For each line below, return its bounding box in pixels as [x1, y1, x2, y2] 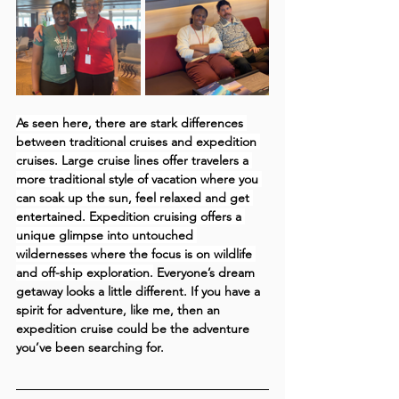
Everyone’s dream [153, 264, 258, 281]
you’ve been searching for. [16, 338, 164, 355]
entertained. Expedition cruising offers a [16, 208, 245, 224]
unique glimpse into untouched [16, 226, 197, 243]
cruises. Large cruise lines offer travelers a [16, 151, 252, 168]
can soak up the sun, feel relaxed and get [16, 189, 253, 206]
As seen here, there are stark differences [16, 114, 247, 131]
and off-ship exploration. [16, 264, 153, 281]
